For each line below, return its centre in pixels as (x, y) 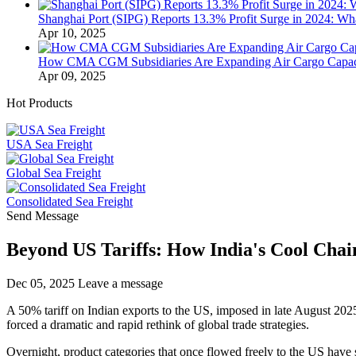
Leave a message (120, 283)
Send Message (43, 216)
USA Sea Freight (49, 144)
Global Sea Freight (54, 173)
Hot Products (39, 103)
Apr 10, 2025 (72, 33)
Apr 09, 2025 (72, 76)
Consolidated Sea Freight (70, 201)
